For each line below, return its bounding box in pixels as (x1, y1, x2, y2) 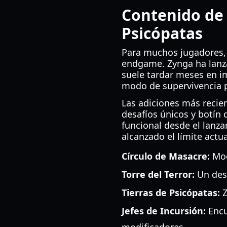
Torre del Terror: (122, 168, 195, 180)
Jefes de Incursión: (122, 205, 206, 217)
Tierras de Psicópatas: (122, 186, 220, 199)
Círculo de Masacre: (122, 150, 210, 162)
